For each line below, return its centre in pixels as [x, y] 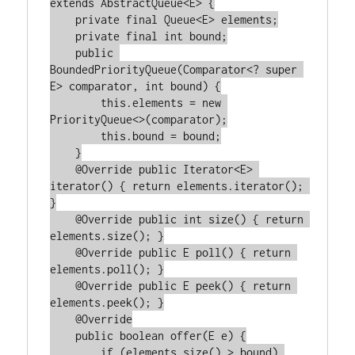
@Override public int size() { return [63, 219]
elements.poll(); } [107, 269]
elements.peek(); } [107, 302]
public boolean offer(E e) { [63, 336]
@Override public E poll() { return [63, 252]
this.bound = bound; [76, 136]
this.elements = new [76, 103]
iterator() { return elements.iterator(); [177, 186]
